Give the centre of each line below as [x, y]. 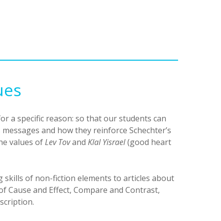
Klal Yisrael [107, 142]
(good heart [148, 142]
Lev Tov [57, 142]
